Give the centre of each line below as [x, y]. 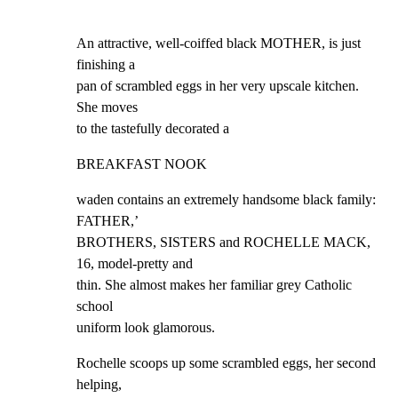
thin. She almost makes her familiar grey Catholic [214, 284]
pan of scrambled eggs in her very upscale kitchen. [218, 85]
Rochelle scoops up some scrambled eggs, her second [226, 362]
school [95, 306]
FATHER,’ [107, 220]
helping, [99, 384]
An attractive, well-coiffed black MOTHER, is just [219, 43]
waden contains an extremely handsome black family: [226, 199]
